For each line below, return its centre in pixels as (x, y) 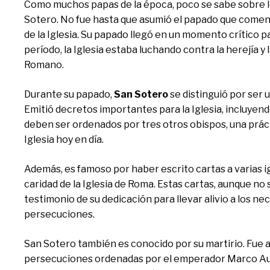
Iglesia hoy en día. (64, 140)
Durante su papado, (69, 94)
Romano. (44, 65)
